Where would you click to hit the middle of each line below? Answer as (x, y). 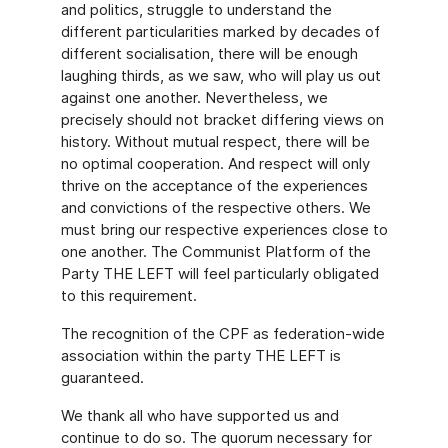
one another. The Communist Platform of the (215, 251)
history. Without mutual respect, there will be (215, 141)
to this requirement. (128, 295)
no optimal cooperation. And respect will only (215, 163)
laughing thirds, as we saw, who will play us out (220, 75)
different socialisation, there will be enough (209, 53)
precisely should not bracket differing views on (222, 119)
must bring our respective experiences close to (224, 229)
